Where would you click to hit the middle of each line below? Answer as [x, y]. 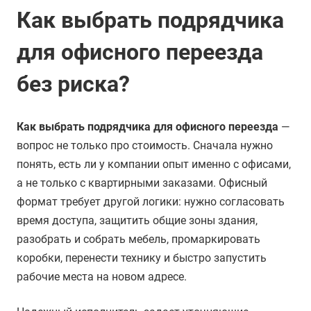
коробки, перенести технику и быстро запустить [142, 258]
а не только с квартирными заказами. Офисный [142, 183]
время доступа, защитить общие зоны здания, [137, 220]
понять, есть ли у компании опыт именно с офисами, [154, 164]
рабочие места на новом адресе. [102, 277]
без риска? [73, 84]
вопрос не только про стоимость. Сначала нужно [145, 145]
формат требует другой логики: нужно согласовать [151, 202]
